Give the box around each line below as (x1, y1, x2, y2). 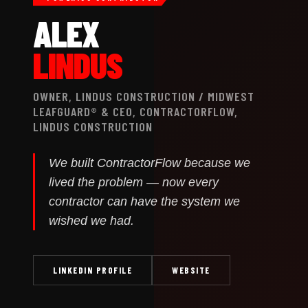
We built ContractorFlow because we (49, 155, 250, 170)
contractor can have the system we (49, 194, 240, 208)
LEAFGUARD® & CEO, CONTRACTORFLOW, (33, 103, 238, 119)
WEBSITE (172, 264, 210, 276)
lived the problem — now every (49, 175, 219, 189)
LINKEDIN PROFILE (53, 264, 132, 276)
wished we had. (49, 213, 134, 228)
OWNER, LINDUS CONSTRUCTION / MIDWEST (33, 88, 254, 104)
